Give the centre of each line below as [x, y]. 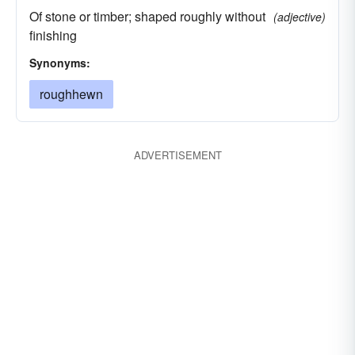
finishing [53, 35]
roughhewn [71, 94]
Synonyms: [60, 63]
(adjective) [300, 17]
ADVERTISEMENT [177, 155]
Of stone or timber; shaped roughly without [147, 16]
